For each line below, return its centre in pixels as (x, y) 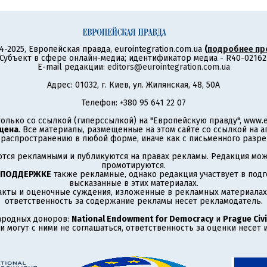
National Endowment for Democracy (142, 219)
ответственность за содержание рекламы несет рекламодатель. (133, 201)
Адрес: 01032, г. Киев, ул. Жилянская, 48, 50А (133, 85)
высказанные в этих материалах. (133, 183)
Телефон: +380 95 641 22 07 (133, 103)
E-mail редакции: (72, 67)
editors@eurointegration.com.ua (168, 67)
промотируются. (133, 165)
